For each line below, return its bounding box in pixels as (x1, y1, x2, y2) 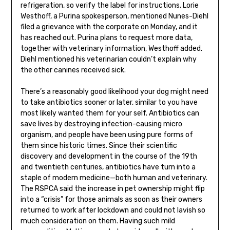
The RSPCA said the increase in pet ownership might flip (20, 184, 205, 194)
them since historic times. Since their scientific (20, 141, 177, 150)
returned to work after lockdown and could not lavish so (20, 206, 205, 215)
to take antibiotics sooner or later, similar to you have (20, 98, 198, 107)
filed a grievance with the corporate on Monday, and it (20, 23, 198, 32)
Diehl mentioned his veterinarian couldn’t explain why (20, 55, 197, 64)
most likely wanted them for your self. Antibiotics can (20, 109, 199, 118)
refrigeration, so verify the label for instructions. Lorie (20, 1, 199, 10)
